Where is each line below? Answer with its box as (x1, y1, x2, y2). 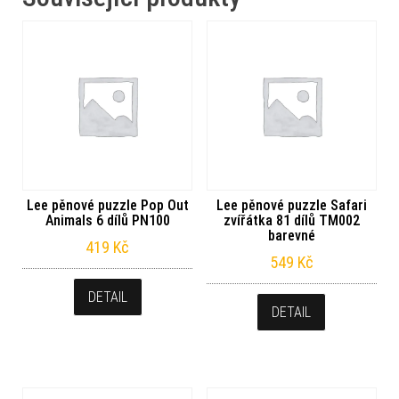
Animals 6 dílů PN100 (45, 212, 170, 230)
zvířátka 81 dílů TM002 (223, 212, 360, 230)
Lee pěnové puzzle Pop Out (26, 197, 189, 215)
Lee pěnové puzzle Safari (216, 197, 367, 215)
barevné (267, 227, 315, 245)
